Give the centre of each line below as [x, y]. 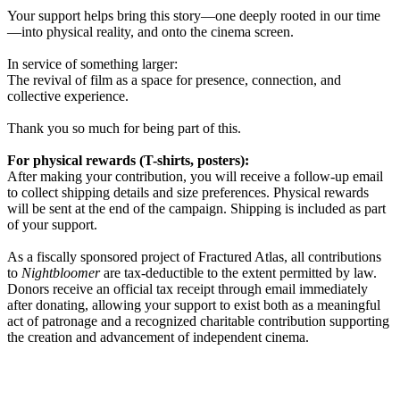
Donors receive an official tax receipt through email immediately [187, 289]
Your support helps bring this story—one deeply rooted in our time [194, 16]
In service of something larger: [92, 64]
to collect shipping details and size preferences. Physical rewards [188, 193]
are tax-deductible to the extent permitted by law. [238, 273]
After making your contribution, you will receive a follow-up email [195, 177]
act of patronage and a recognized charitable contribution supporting [198, 321]
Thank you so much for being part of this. [124, 129]
